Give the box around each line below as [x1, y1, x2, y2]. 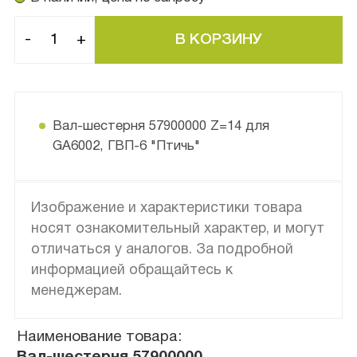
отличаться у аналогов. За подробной [30, 242, 293, 257]
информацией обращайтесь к [30, 263, 233, 277]
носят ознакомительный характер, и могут [30, 222, 324, 236]
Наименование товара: [17, 329, 182, 344]
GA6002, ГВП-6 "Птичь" [52, 139, 200, 152]
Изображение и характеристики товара [30, 201, 302, 215]
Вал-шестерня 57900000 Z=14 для [52, 120, 269, 132]
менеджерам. [30, 284, 122, 298]
